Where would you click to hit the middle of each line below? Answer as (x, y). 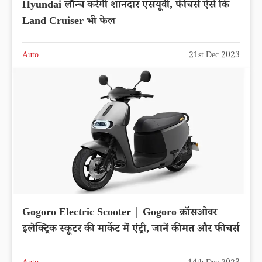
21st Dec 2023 (214, 56)
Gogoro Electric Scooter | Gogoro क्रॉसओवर (120, 213)
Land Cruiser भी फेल (69, 22)
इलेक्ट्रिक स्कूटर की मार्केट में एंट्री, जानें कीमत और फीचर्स (131, 230)
